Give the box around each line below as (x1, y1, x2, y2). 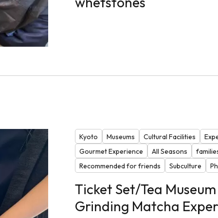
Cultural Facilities (143, 132, 196, 141)
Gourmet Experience (79, 146, 143, 156)
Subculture (169, 161, 201, 170)
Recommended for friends (79, 161, 161, 170)
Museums (106, 132, 135, 141)
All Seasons (151, 146, 187, 156)
